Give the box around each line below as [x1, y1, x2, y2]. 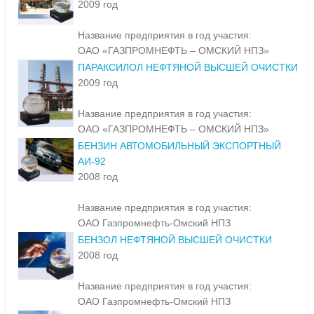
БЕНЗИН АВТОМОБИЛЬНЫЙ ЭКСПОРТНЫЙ [78, 140, 281, 152]
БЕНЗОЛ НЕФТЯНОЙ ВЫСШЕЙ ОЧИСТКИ [78, 234, 272, 246]
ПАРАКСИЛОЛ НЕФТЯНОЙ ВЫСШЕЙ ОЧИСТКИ [78, 62, 298, 74]
